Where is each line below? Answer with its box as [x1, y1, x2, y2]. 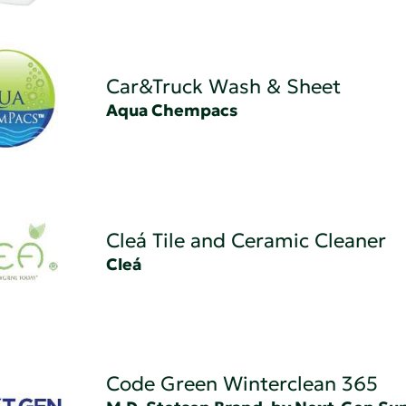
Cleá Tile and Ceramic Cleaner [105, 228, 386, 254]
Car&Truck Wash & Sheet [105, 74, 341, 100]
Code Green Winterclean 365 [105, 372, 378, 397]
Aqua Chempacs [105, 100, 237, 121]
